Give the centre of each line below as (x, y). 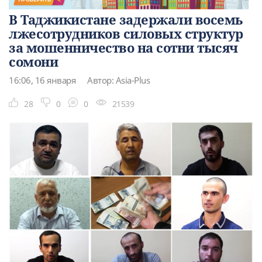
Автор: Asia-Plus (118, 80)
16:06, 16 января (42, 80)
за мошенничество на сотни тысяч (123, 47)
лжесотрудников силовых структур (126, 33)
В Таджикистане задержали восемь (126, 19)
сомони (33, 61)
